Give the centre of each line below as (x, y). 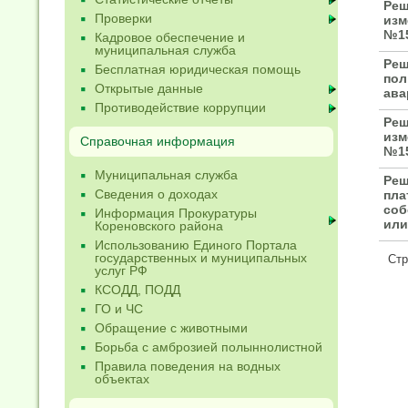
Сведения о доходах (156, 194)
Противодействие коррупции (180, 107)
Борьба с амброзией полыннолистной (209, 347)
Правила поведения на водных (188, 366)
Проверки (123, 18)
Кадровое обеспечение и (170, 37)
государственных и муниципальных (201, 258)
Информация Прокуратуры (176, 213)
